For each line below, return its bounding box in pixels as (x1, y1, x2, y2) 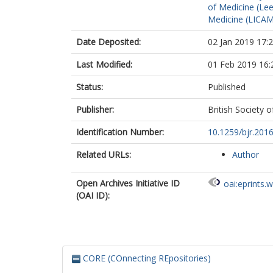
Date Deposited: (76, 36, 141, 48)
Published (208, 81, 246, 93)
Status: (76, 81, 103, 93)
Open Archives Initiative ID (76, 177, 180, 189)
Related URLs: (76, 149, 131, 160)
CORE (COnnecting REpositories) (80, 252, 211, 264)
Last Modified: (76, 58, 132, 70)
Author (232, 149, 259, 160)
